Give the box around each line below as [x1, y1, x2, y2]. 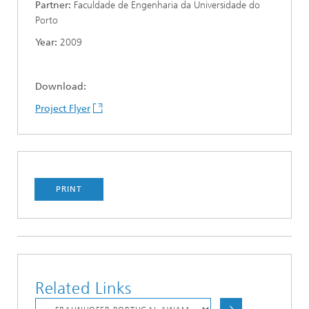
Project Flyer [35, 103, 90, 114]
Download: [35, 81, 86, 92]
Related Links [35, 279, 132, 298]
